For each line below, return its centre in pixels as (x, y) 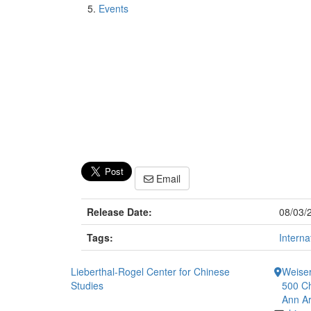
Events (114, 8)
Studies (87, 286)
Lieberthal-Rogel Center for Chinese (150, 272)
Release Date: (119, 212)
